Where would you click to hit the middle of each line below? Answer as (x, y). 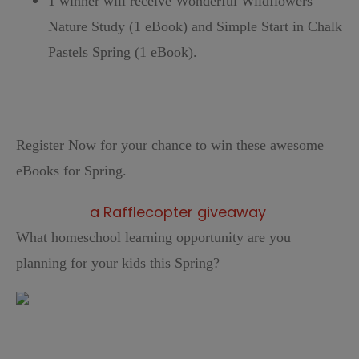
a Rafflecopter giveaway (177, 212)
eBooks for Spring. (71, 171)
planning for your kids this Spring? (120, 263)
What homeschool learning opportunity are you (153, 238)
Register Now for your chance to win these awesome (170, 145)
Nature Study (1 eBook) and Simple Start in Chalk (195, 27)
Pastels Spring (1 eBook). (123, 52)
